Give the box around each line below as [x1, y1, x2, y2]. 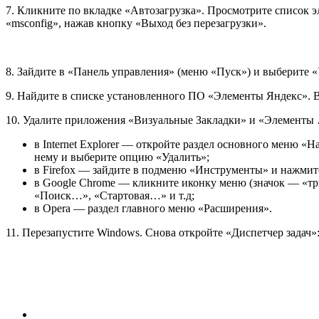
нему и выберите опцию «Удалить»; [34, 150, 209, 163]
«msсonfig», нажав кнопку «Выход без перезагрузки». [6, 16, 266, 29]
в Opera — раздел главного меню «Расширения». [34, 202, 272, 214]
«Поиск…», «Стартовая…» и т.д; [34, 189, 194, 202]
